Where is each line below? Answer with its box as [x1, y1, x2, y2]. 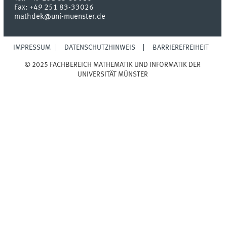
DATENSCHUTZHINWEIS [64, 44, 136, 52]
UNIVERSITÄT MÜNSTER [77, 71, 148, 79]
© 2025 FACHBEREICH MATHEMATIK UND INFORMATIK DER [24, 61, 201, 69]
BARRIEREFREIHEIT [152, 44, 209, 52]
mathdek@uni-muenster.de [14, 13, 106, 21]
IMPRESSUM [13, 44, 51, 52]
